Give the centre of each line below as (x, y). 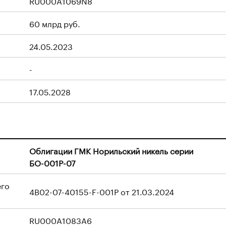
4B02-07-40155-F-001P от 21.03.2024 (102, 191)
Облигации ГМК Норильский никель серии (111, 150)
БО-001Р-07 (52, 162)
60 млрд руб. (55, 23)
